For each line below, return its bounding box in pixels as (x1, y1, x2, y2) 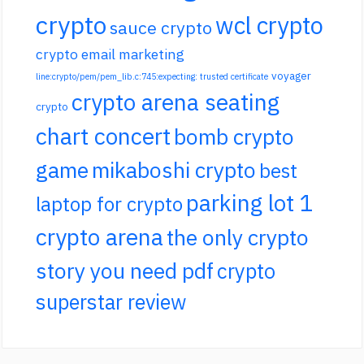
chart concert (36, 121, 171, 152)
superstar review (36, 288, 187, 316)
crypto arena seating (71, 87, 280, 118)
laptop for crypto (36, 191, 184, 218)
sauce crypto (110, 16, 213, 40)
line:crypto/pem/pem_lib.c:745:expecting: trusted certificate (36, 71, 269, 83)
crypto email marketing (36, 45, 185, 64)
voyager (271, 68, 312, 84)
